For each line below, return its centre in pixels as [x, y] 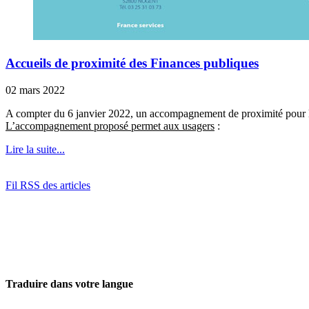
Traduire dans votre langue [69, 283]
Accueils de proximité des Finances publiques [132, 63]
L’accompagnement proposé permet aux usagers [110, 126]
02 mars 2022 [35, 90]
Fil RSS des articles [48, 185]
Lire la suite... [35, 149]
